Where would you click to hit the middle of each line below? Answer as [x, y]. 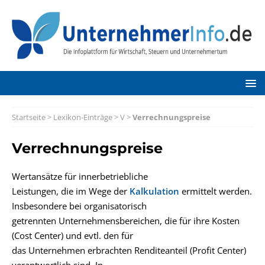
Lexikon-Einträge [83, 117]
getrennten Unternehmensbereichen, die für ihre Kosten [126, 221]
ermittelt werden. [216, 191]
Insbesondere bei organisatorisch [79, 206]
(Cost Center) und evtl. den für [72, 235]
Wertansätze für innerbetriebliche [80, 176]
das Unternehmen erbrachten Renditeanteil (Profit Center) [129, 250]
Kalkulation [154, 191]
